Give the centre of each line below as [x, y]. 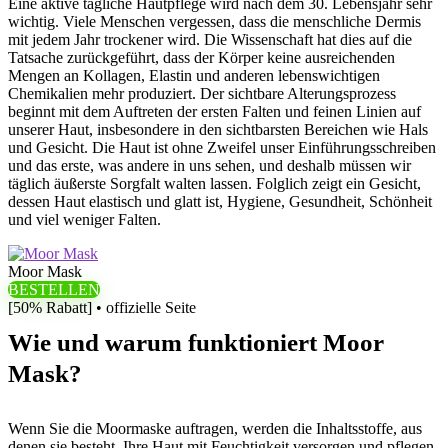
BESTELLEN [54, 289]
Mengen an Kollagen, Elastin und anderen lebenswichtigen [194, 75]
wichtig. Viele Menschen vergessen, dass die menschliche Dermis [214, 21]
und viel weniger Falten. [84, 219]
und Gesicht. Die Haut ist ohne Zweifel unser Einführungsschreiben [222, 147]
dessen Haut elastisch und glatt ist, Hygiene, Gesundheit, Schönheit [220, 201]
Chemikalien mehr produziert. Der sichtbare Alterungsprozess [202, 93]
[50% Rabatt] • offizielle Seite [102, 307]
